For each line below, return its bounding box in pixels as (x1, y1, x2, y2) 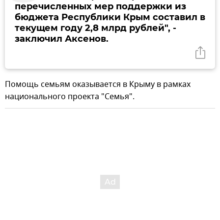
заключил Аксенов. (15, 33, 109, 44)
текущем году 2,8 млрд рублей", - (15, 22, 176, 33)
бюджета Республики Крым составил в (15, 11, 205, 23)
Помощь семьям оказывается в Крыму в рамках (5, 78, 191, 90)
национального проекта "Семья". (5, 90, 135, 103)
